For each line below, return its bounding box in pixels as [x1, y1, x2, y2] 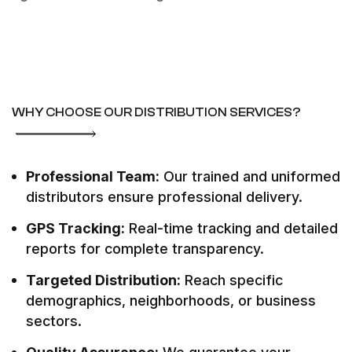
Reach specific [181, 272, 283, 288]
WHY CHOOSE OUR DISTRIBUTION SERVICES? [12, 105, 301, 119]
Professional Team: [26, 168, 159, 185]
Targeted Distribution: [26, 272, 181, 288]
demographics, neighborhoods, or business [26, 292, 316, 309]
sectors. [26, 313, 82, 329]
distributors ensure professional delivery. [26, 189, 302, 205]
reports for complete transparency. [26, 240, 264, 257]
